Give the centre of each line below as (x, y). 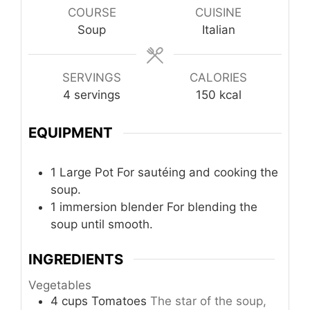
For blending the (212, 207)
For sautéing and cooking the (198, 173)
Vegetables (60, 285)
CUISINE (218, 12)
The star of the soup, (208, 301)
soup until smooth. (102, 225)
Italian (218, 29)
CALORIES (218, 77)
